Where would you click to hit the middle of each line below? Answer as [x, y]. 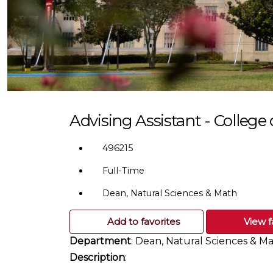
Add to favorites [143, 222]
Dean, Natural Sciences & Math [170, 193]
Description [97, 258]
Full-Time [123, 171]
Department [100, 241]
